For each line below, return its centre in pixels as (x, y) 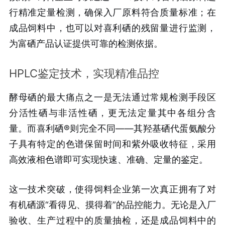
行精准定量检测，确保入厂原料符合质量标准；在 (113, 13)
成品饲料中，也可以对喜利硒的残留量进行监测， (113, 28)
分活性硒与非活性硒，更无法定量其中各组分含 (113, 113)
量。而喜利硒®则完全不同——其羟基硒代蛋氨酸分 (113, 128)
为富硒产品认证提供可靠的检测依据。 (86, 44)
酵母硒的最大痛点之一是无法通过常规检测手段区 (113, 97)
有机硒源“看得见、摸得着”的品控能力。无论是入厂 (113, 204)
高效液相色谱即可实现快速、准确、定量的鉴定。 (108, 159)
